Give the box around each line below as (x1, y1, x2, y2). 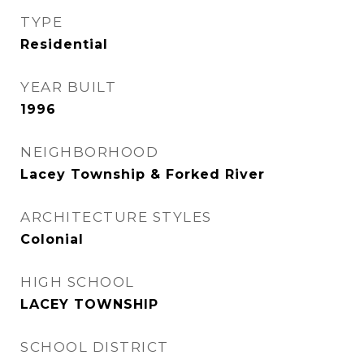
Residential (20, 37, 108, 52)
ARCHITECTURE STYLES (20, 209, 212, 225)
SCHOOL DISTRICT (20, 339, 169, 355)
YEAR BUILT (20, 79, 116, 95)
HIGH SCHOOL (20, 274, 135, 290)
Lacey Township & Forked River (20, 167, 265, 182)
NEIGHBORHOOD (20, 144, 158, 160)
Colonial (20, 232, 84, 247)
